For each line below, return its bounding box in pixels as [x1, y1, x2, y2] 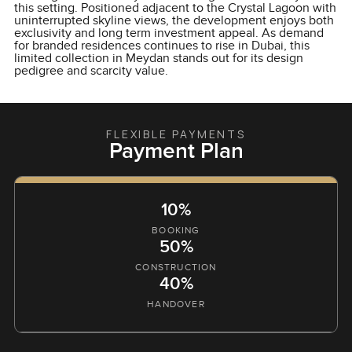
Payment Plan [108, 138, 244, 165]
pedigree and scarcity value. [13, 64, 168, 79]
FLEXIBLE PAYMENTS [106, 126, 246, 142]
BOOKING [152, 225, 200, 236]
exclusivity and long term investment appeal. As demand [13, 26, 324, 42]
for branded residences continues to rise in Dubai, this [13, 38, 310, 54]
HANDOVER [147, 299, 205, 310]
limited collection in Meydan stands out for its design [13, 51, 303, 67]
